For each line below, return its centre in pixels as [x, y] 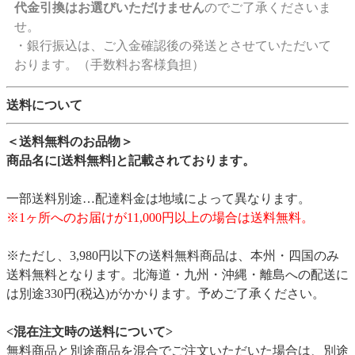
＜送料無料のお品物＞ [70, 141]
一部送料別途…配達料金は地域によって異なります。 [158, 198]
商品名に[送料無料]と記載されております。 [131, 160]
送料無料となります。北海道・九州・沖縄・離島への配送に [177, 274]
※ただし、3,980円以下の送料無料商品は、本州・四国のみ [173, 255]
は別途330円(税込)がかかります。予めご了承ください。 [166, 293]
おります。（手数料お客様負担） [109, 64]
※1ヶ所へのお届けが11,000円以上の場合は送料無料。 [160, 217]
